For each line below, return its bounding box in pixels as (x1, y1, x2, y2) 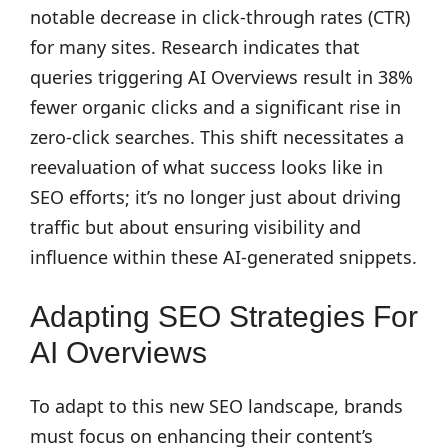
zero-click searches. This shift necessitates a (30, 125, 404, 149)
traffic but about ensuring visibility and (30, 215, 361, 239)
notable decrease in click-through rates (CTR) (30, 5, 410, 29)
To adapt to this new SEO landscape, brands (30, 394, 403, 418)
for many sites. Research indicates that (30, 35, 360, 59)
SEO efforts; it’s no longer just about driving (30, 185, 401, 209)
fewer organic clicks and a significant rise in (30, 95, 401, 119)
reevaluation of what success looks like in (30, 155, 383, 179)
